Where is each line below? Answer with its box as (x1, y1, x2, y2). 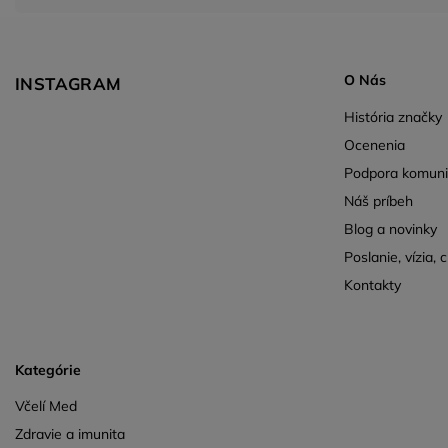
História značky (343, 107, 442, 126)
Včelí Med (15, 397, 77, 416)
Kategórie (15, 360, 81, 379)
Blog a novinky (343, 219, 437, 238)
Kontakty (343, 275, 401, 294)
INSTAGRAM (15, 72, 122, 94)
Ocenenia (343, 135, 405, 154)
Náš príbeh (343, 191, 413, 210)
